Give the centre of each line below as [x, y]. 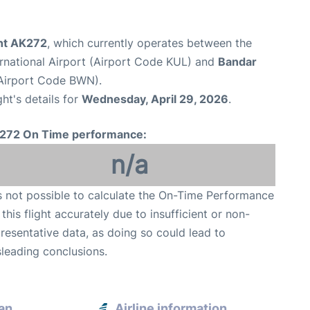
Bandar [237, 61]
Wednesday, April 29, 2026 [155, 99]
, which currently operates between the [149, 43]
